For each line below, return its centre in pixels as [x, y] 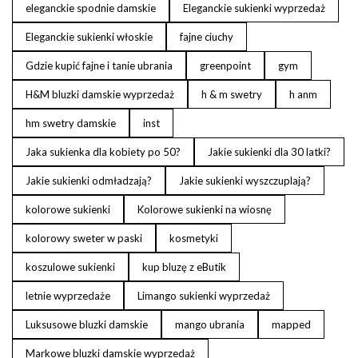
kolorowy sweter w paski [84, 238]
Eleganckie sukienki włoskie [89, 36]
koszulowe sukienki [70, 267]
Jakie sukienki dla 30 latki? [269, 151]
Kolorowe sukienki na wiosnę [205, 209]
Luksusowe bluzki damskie [87, 324]
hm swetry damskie [71, 123]
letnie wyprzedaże [68, 295]
